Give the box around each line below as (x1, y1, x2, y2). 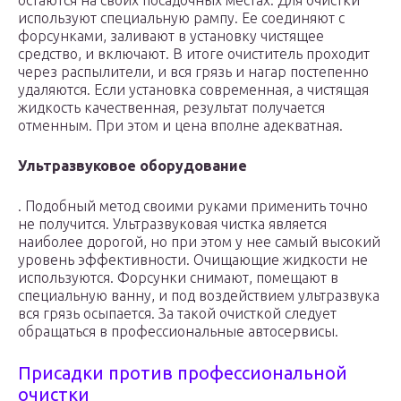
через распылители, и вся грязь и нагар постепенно (18, 64, 369, 81)
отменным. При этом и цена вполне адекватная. (18, 117, 343, 134)
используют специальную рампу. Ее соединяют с (18, 10, 345, 27)
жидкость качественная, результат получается (18, 99, 325, 116)
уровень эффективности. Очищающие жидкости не (18, 252, 368, 269)
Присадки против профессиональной (18, 363, 347, 384)
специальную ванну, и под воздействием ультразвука (18, 287, 380, 304)
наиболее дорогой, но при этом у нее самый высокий (18, 234, 380, 251)
